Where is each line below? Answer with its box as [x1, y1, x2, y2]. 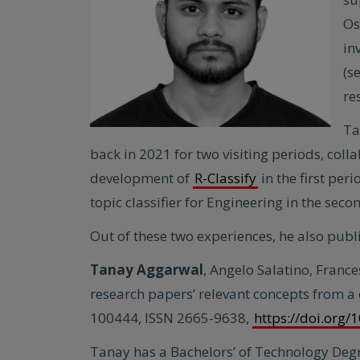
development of [90, 169, 193, 187]
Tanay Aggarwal [90, 260, 203, 279]
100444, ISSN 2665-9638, [90, 309, 252, 327]
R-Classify [194, 169, 256, 187]
